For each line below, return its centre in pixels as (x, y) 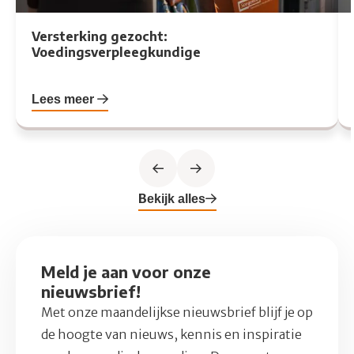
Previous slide (200, 177)
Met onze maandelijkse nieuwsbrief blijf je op (177, 313)
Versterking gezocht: (100, 37)
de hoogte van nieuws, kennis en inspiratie (171, 335)
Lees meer (64, 99)
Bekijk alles (171, 199)
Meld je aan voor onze (126, 272)
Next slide (224, 177)
